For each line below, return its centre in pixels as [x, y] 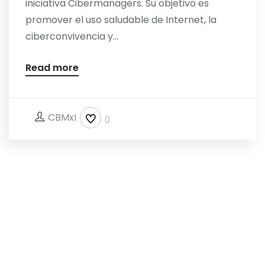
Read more [52, 68]
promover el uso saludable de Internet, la [121, 20]
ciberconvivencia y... [72, 36]
